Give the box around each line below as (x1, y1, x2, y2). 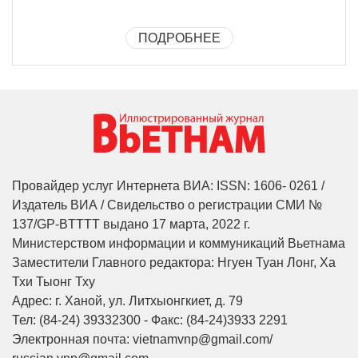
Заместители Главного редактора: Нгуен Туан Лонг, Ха (12, 256, 336, 270)
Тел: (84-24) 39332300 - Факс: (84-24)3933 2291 (12, 313, 288, 328)
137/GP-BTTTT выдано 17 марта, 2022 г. (12, 217, 250, 232)
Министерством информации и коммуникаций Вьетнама (12, 237, 345, 251)
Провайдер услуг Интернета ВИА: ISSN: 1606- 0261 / (12, 179, 324, 193)
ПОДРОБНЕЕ (137, 30, 221, 45)
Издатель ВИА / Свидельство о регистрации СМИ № (12, 198, 322, 213)
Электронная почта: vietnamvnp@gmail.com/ (12, 332, 272, 347)
